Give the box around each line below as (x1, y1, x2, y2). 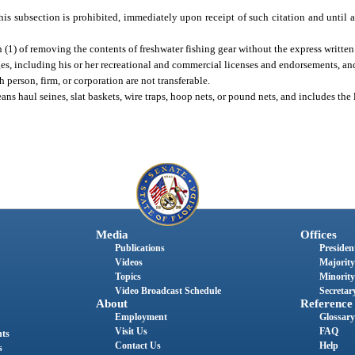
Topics (114, 270, 141, 282)
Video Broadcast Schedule (114, 284, 221, 296)
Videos (114, 256, 143, 268)
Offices (300, 227, 337, 241)
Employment (114, 311, 167, 323)
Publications (114, 242, 165, 254)
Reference (300, 296, 353, 310)
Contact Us (114, 339, 161, 351)
